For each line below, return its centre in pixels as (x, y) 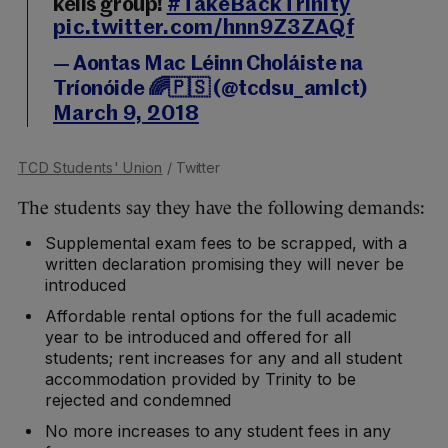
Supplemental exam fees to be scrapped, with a (226, 242)
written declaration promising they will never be (224, 263)
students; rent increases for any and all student (223, 357)
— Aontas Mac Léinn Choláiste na (208, 64)
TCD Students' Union (90, 167)
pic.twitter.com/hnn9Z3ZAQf (203, 28)
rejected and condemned (138, 399)
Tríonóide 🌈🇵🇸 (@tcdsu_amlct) (210, 89)
